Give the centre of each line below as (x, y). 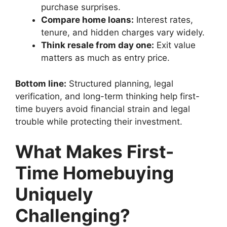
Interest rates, (163, 20)
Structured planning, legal (120, 83)
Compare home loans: (87, 20)
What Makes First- (94, 152)
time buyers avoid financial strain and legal (103, 109)
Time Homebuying (94, 173)
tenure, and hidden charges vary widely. (123, 33)
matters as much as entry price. (105, 58)
